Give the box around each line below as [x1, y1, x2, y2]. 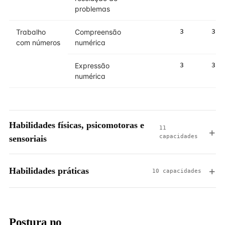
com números [16, 38, 60, 47]
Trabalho [16, 28, 46, 36]
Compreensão [75, 28, 121, 36]
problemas [75, 5, 110, 13]
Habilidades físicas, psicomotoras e [9, 120, 144, 130]
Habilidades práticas [9, 165, 89, 176]
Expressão [75, 61, 109, 70]
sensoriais [9, 134, 47, 144]
